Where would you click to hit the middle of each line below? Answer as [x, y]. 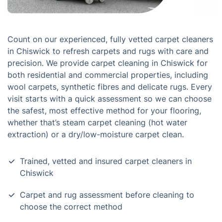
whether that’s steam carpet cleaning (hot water [97, 123]
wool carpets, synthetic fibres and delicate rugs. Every [110, 87]
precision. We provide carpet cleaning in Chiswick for [108, 63]
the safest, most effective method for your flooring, [104, 111]
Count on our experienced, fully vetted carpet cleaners [110, 39]
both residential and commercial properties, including [108, 75]
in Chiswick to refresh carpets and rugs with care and [108, 51]
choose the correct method [71, 207]
